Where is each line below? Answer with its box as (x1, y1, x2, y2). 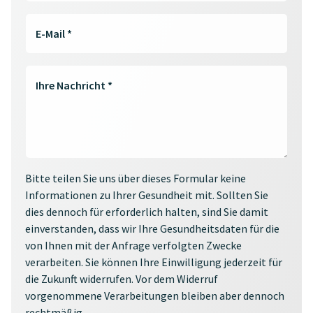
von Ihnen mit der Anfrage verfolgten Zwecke (25, 238, 242, 253)
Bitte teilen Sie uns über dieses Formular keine (25, 171, 246, 186)
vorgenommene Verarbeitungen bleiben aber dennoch (25, 289, 284, 303)
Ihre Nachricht (36, 78, 108, 93)
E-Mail (36, 27, 68, 41)
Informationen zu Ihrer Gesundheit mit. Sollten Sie (25, 188, 268, 203)
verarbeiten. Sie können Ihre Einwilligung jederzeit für (25, 255, 282, 270)
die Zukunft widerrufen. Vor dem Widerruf (25, 272, 218, 286)
